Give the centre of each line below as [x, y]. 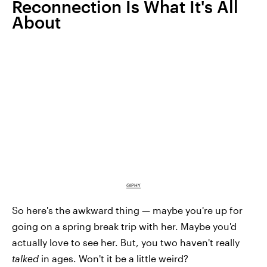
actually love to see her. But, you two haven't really [126, 243]
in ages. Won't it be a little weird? [115, 259]
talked [27, 259]
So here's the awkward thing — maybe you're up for [127, 210]
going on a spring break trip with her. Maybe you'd [124, 226]
